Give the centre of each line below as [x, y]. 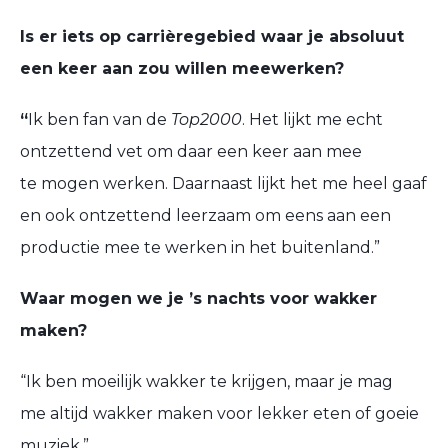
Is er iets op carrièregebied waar [161, 36]
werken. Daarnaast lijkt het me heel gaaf [265, 183]
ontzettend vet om [96, 151]
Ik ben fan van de [97, 119]
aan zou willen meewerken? [225, 68]
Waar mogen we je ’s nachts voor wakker [198, 299]
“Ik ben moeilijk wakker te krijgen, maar [177, 382]
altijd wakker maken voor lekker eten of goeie [234, 414]
